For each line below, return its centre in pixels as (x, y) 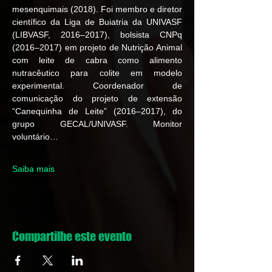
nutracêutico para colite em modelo (97, 73)
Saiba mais (33, 169)
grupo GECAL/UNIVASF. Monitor (97, 124)
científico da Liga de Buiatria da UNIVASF (97, 22)
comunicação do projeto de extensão (97, 98)
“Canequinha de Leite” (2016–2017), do (97, 111)
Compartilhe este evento (72, 236)
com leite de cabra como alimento (97, 60)
